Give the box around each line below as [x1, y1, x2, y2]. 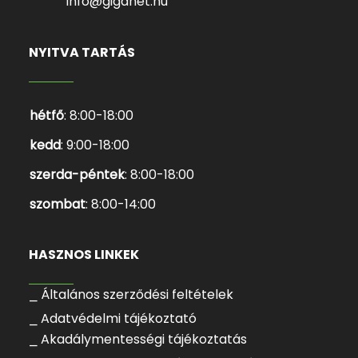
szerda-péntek [30, 165, 125, 184]
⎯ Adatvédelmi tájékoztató [30, 309, 197, 328]
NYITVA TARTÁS [28, 43, 135, 62]
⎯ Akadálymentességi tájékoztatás [30, 330, 247, 348]
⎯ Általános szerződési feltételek [30, 285, 233, 304]
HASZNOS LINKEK [28, 245, 139, 264]
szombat [30, 195, 86, 213]
